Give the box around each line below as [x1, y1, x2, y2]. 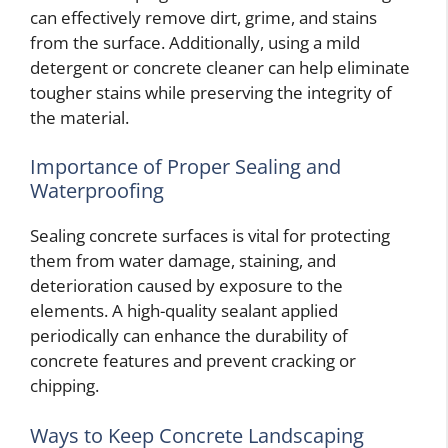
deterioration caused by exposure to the [30, 274, 343, 298]
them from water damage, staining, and [30, 249, 336, 273]
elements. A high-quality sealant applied [30, 299, 338, 323]
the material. [30, 105, 129, 129]
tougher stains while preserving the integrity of [30, 80, 392, 104]
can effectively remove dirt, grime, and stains [30, 5, 377, 29]
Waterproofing [30, 177, 164, 205]
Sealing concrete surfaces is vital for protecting [30, 224, 390, 248]
